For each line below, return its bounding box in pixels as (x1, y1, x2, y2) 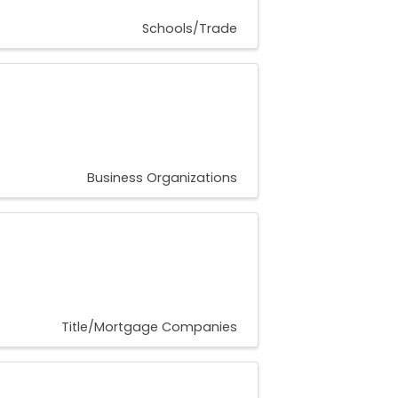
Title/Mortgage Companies (61, 318, 237, 337)
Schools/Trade (142, 20, 237, 38)
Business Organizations (87, 169, 237, 187)
